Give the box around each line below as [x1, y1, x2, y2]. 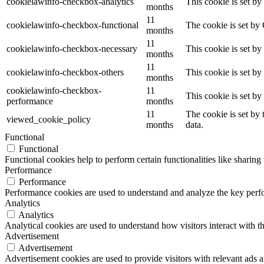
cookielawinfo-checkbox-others [6, 67, 124, 78]
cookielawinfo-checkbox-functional [6, 20, 138, 31]
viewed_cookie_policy [6, 114, 91, 125]
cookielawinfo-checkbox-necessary [6, 44, 137, 54]
